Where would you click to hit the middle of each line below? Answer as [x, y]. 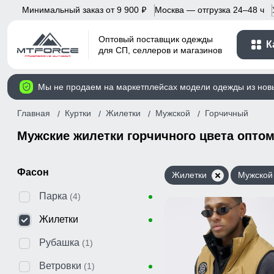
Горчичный [227, 113]
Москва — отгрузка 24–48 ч [209, 9]
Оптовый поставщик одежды [156, 39]
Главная [34, 113]
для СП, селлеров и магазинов [160, 50]
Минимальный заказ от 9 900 [82, 9]
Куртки [78, 113]
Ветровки [60, 265]
